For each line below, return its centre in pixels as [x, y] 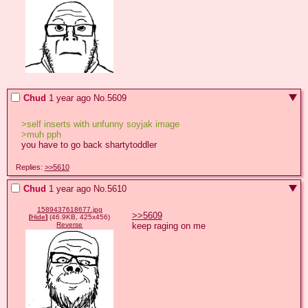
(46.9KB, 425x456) [79, 217]
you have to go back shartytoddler [89, 145]
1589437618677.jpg [69, 210]
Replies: [30, 167]
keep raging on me [168, 225]
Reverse [70, 225]
